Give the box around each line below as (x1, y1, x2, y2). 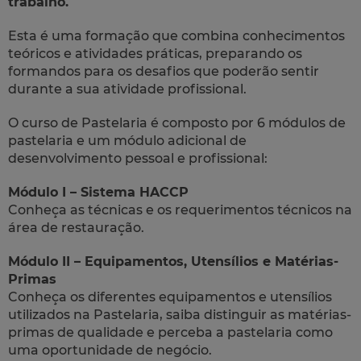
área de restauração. (8, 219, 144, 235)
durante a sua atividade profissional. (8, 81, 247, 97)
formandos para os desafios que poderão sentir (8, 63, 319, 79)
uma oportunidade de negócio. (8, 342, 212, 358)
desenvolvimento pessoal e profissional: (8, 150, 268, 166)
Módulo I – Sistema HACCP (8, 184, 189, 200)
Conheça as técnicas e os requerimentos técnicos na (8, 201, 352, 218)
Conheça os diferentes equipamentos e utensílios (8, 288, 332, 305)
